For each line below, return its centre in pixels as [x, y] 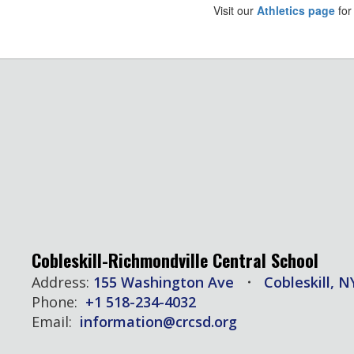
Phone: [55, 302]
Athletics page [296, 10]
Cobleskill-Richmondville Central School [175, 260]
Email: [52, 322]
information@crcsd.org [158, 322]
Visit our [235, 10]
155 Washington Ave [164, 282]
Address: [60, 282]
